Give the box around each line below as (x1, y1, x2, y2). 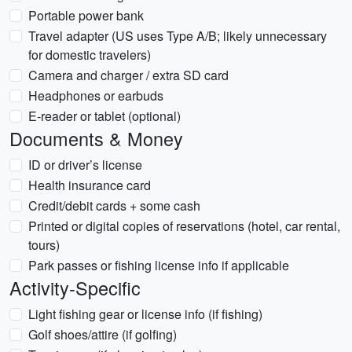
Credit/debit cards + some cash (28, 196, 200, 214)
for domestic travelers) (28, 46, 151, 64)
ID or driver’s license (28, 156, 142, 174)
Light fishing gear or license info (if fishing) (28, 305, 262, 323)
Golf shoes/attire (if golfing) (28, 325, 177, 343)
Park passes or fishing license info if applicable (28, 256, 289, 274)
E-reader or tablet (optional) (28, 107, 181, 125)
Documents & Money (9, 125, 183, 152)
